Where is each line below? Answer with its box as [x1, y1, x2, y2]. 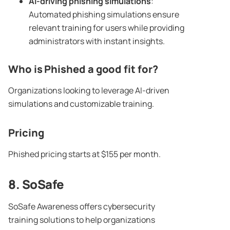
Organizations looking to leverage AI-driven [8, 85, 169, 97]
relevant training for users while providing [29, 22, 184, 34]
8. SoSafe [8, 176, 64, 193]
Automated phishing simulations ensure [29, 9, 179, 21]
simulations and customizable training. [8, 98, 154, 110]
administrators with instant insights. [29, 35, 165, 47]
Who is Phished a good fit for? [8, 62, 158, 76]
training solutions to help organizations [8, 214, 155, 226]
